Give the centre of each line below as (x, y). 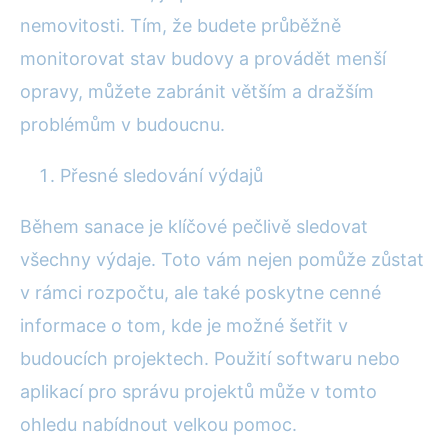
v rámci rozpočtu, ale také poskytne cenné (200, 292)
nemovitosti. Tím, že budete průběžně (180, 25)
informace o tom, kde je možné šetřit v (184, 325)
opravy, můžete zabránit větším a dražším (197, 91)
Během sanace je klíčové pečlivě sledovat (194, 226)
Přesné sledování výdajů (161, 175)
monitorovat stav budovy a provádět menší (203, 58)
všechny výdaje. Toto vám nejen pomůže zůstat (222, 259)
